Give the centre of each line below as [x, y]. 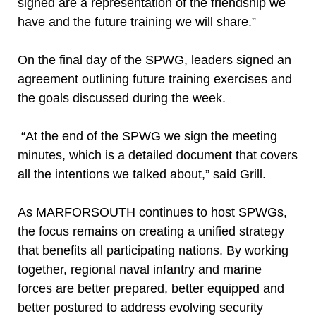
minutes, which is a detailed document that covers [158, 155]
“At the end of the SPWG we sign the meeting [147, 136]
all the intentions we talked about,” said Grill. [144, 174]
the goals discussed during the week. [123, 98]
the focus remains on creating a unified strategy [151, 231]
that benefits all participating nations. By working [153, 250]
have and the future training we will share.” [139, 22]
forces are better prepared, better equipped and [151, 288]
